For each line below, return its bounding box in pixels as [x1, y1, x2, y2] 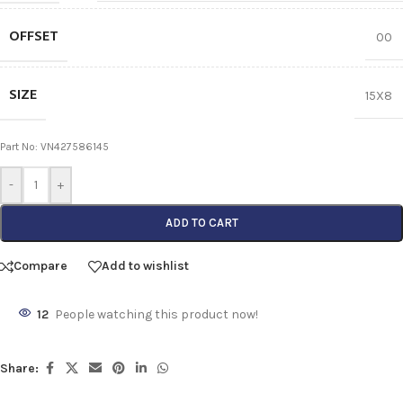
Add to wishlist [102, 258, 189, 274]
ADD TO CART [165, 215, 238, 229]
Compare [13, 258, 67, 274]
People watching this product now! [55, 306, 258, 322]
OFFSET [9, 24, 58, 49]
